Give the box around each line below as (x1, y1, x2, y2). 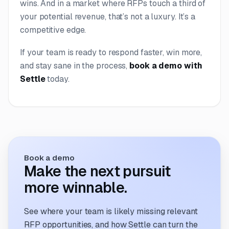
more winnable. (24, 177, 127, 197)
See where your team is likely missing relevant (24, 205, 198, 217)
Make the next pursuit (24, 161, 171, 180)
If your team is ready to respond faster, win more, (20, 47, 202, 58)
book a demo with (129, 60, 202, 71)
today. (45, 73, 70, 84)
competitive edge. (20, 24, 86, 35)
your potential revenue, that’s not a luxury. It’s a (20, 11, 196, 22)
